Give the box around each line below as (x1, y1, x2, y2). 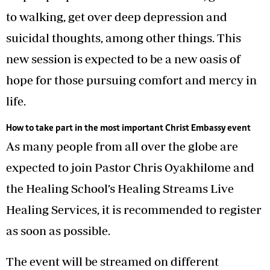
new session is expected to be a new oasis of (6, 51, 240, 66)
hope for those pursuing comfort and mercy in (6, 72, 257, 87)
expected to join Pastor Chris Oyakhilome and (6, 160, 254, 174)
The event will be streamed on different (6, 254, 219, 268)
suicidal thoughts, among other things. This (6, 30, 241, 45)
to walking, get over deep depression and (6, 9, 227, 24)
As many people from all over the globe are (6, 139, 238, 153)
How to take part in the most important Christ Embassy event (6, 123, 251, 133)
